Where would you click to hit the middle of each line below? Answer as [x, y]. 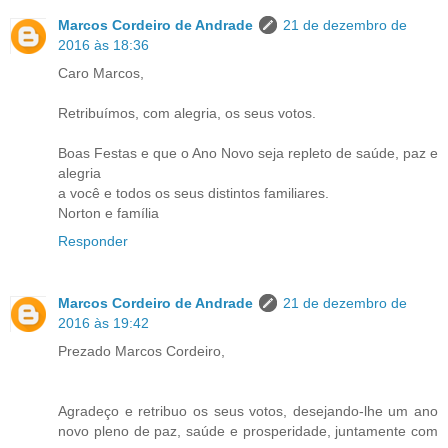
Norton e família [108, 212]
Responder [93, 240]
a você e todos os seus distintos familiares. [193, 192]
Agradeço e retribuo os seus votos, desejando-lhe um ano [248, 410]
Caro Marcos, [101, 72]
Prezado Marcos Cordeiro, [141, 350]
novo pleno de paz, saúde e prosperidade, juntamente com [248, 430]
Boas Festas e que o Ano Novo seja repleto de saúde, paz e [248, 152]
